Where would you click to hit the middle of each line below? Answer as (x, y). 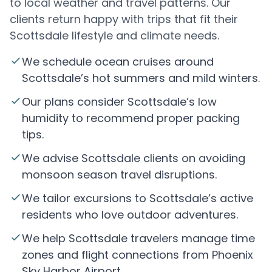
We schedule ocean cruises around (118, 62)
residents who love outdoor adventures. (130, 215)
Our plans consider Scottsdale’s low (119, 102)
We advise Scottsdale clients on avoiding (134, 158)
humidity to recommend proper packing (131, 118)
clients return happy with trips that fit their (124, 19)
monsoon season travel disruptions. (119, 175)
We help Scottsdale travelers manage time (138, 238)
